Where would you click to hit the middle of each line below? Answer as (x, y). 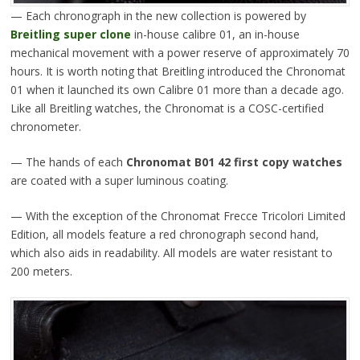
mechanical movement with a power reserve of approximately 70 (180, 53)
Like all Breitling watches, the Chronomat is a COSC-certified (167, 108)
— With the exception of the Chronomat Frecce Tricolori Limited (178, 216)
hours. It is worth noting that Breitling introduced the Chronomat (178, 72)
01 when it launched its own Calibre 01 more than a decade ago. (177, 90)
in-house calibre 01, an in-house (215, 35)
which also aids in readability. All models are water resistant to (171, 253)
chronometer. (45, 127)
